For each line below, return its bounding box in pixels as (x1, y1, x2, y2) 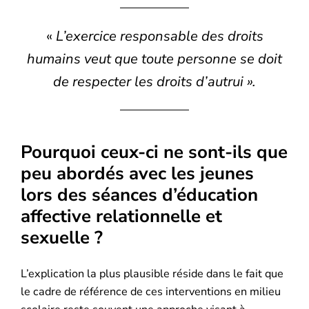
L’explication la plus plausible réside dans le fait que (21, 266, 284, 281)
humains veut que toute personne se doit (27, 48, 282, 68)
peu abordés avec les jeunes (21, 161, 255, 186)
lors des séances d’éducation (21, 182, 259, 207)
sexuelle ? (21, 225, 103, 250)
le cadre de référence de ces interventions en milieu (21, 283, 281, 299)
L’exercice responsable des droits (55, 26, 263, 46)
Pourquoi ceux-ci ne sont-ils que (21, 139, 288, 164)
